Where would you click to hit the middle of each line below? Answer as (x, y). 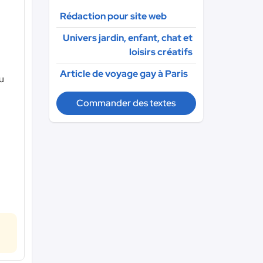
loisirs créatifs (161, 52)
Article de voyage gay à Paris (124, 74)
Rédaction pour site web (113, 16)
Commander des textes (126, 103)
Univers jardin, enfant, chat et (128, 38)
